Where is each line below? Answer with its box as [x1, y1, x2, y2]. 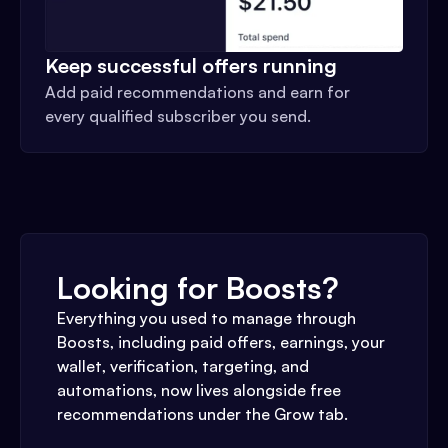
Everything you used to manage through [57, 307, 356, 328]
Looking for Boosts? [57, 268, 339, 306]
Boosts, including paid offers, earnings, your [57, 331, 385, 352]
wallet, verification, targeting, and [57, 355, 309, 376]
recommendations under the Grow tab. [57, 403, 348, 424]
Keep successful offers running [45, 52, 337, 78]
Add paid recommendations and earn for [45, 81, 350, 102]
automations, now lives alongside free [57, 379, 341, 400]
